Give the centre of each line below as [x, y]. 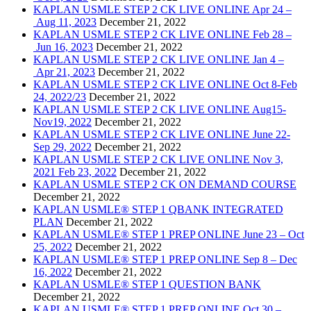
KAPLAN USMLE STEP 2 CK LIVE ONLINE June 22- [162, 135]
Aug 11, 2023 [65, 22]
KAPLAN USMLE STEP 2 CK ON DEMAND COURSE [165, 185]
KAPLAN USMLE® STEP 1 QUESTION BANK [147, 285]
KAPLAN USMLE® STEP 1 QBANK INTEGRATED [158, 210]
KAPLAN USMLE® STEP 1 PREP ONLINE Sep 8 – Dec [165, 260]
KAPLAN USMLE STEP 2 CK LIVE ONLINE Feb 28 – [162, 35]
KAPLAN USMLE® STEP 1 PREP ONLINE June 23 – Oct [169, 235]
